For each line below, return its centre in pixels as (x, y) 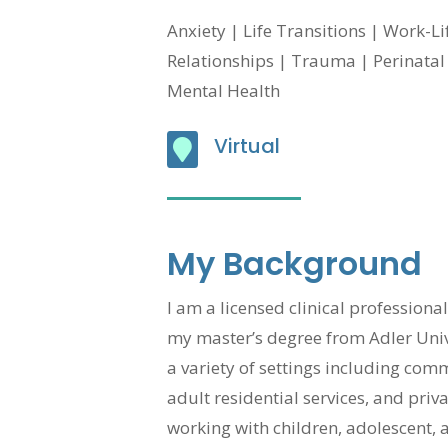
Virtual (247, 146)
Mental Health (223, 90)
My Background (294, 263)
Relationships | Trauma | (269, 60)
